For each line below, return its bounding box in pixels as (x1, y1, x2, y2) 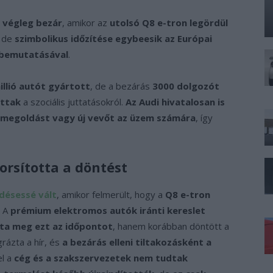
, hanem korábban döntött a (113, 219, 229, 232)
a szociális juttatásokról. (21, 95, 126, 108)
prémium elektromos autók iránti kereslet (10, 204, 205, 216)
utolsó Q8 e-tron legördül (110, 16, 228, 29)
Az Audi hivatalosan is (126, 95, 225, 108)
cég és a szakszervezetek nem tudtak (14, 251, 188, 264)
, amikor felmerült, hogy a (57, 188, 165, 200)
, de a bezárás (90, 79, 152, 92)
